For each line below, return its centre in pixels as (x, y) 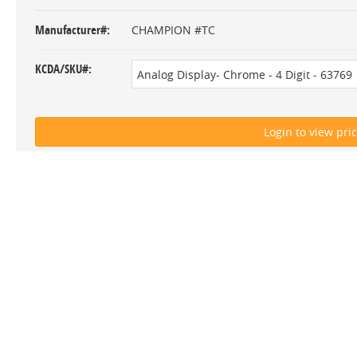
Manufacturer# (71, 30)
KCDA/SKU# (62, 69)
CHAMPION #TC (174, 30)
